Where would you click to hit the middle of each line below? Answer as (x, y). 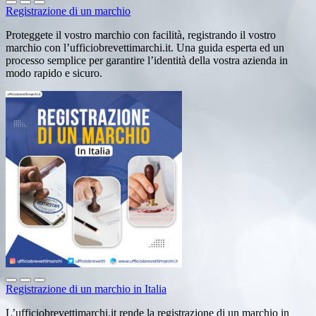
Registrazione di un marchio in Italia (86, 288)
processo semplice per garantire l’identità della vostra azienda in (147, 60)
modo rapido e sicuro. (54, 73)
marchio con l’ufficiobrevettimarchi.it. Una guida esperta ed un (145, 47)
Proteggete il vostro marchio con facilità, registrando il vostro (141, 35)
